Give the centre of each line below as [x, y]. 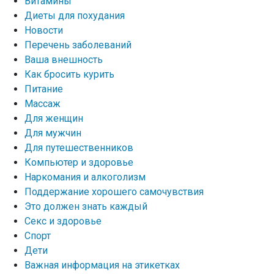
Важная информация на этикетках [102, 265]
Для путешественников [79, 148]
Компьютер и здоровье [79, 162]
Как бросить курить [69, 74]
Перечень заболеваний [78, 45]
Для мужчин [53, 133]
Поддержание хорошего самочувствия [114, 192]
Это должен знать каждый [86, 206]
